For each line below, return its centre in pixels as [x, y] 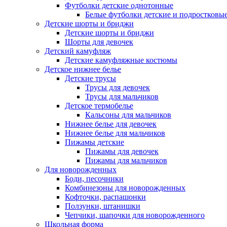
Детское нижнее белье [83, 69]
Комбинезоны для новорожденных [125, 188]
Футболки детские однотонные [119, 5]
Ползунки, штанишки [103, 206]
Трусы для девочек [118, 87]
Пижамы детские [94, 142]
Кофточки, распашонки [105, 197]
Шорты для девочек [99, 42]
